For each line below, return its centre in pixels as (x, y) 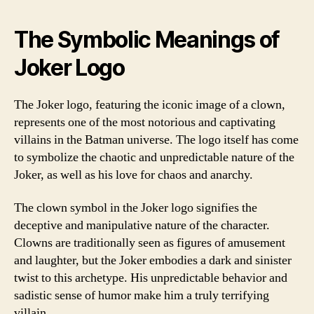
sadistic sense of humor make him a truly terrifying (142, 295)
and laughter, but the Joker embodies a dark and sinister (153, 260)
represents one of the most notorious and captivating (145, 122)
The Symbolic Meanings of (147, 39)
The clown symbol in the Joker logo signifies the (136, 208)
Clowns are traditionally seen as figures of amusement (150, 243)
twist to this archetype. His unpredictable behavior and (151, 278)
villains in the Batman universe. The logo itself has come (156, 139)
